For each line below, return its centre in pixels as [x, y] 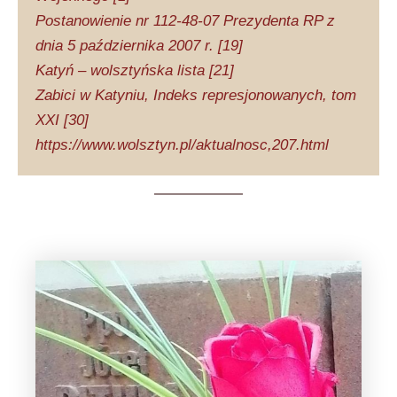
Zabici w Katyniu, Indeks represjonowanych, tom [196, 95]
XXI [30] [62, 120]
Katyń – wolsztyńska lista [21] [135, 70]
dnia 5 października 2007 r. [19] [139, 45]
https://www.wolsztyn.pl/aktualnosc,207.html [182, 144]
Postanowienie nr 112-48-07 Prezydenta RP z [185, 20]
